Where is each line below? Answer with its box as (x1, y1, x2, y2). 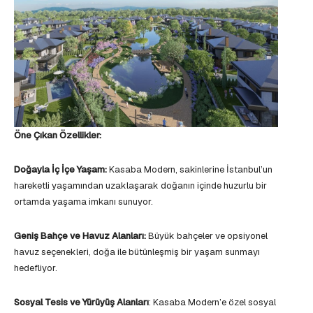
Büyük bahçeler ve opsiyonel (146, 230, 268, 242)
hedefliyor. (14, 262, 57, 275)
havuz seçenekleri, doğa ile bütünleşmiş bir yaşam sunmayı (14, 246, 260, 259)
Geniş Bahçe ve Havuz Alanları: (14, 230, 146, 242)
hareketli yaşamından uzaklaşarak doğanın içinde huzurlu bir (14, 180, 267, 192)
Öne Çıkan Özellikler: (14, 129, 101, 142)
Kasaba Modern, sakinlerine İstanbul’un (107, 163, 272, 176)
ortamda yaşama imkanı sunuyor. (14, 196, 153, 208)
